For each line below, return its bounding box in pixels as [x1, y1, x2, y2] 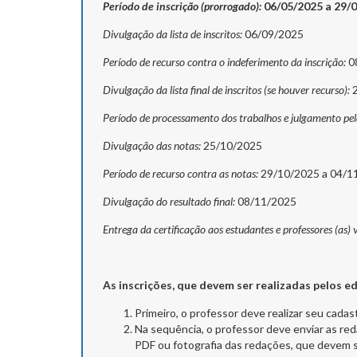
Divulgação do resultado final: [103, 194, 235, 209]
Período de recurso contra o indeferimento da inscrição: [103, 55, 346, 69]
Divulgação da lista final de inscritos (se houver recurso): [103, 83, 350, 97]
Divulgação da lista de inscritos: [103, 27, 242, 41]
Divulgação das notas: [103, 139, 201, 153]
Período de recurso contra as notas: [103, 167, 258, 181]
